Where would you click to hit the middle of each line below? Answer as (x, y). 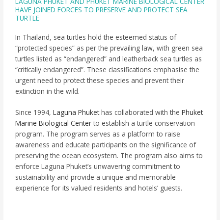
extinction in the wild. (48, 91)
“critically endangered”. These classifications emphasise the (108, 69)
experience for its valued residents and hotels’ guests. (99, 188)
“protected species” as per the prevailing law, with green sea (109, 48)
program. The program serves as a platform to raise (98, 134)
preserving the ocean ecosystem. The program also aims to (109, 156)
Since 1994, (34, 112)
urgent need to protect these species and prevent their (100, 80)
